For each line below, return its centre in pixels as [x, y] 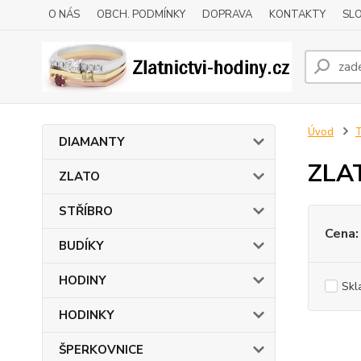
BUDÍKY [81, 246]
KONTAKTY [297, 15]
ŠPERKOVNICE [101, 350]
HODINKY [87, 315]
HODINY [83, 280]
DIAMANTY [92, 142]
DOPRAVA [227, 15]
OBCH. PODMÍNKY [141, 15]
